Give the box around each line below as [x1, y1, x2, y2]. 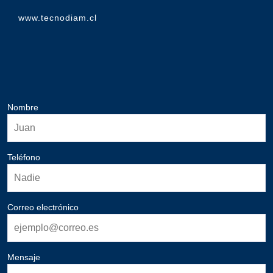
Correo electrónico [7, 202, 79, 212]
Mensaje [7, 252, 40, 262]
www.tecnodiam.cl [18, 12, 97, 23]
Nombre [7, 102, 38, 112]
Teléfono [7, 152, 40, 162]
